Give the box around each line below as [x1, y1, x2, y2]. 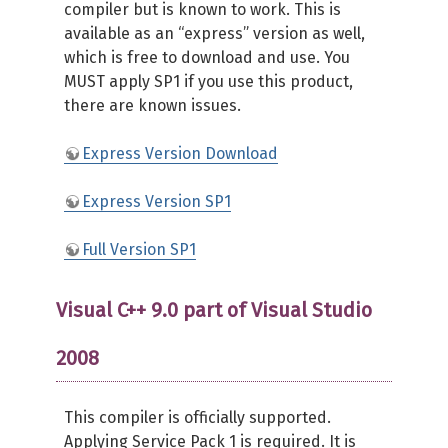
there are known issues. [64, 96, 241, 115]
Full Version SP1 [82, 240, 196, 259]
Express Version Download [82, 144, 278, 163]
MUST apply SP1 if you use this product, [64, 72, 353, 91]
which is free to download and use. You [64, 48, 350, 67]
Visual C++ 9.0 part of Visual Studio [56, 298, 372, 322]
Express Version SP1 [82, 192, 231, 211]
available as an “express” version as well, [64, 24, 365, 43]
